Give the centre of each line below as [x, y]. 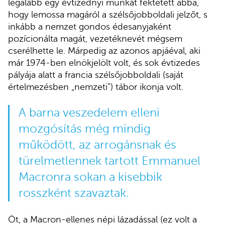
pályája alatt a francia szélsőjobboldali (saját [96, 75]
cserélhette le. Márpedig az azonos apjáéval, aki [104, 50]
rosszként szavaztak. [74, 193]
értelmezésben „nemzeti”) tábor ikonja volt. [96, 87]
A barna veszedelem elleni [89, 113]
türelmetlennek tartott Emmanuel [109, 161]
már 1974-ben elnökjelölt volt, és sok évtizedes [104, 63]
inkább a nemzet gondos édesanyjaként [90, 26]
